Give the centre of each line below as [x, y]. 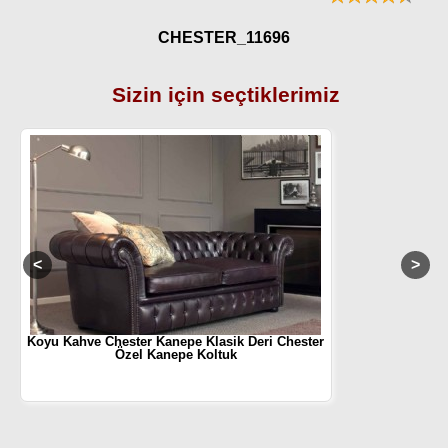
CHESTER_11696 [223, 37]
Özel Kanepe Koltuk [175, 354]
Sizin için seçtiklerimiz [226, 94]
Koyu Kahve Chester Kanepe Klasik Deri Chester [176, 341]
